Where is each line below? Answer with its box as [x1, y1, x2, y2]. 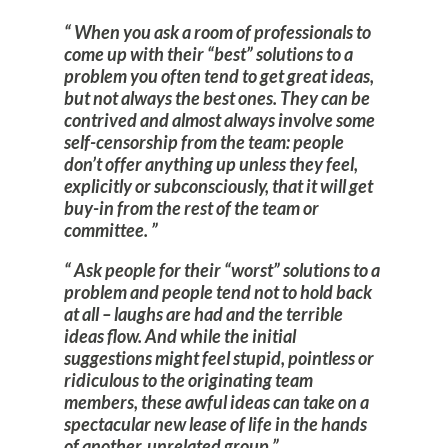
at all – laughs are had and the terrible [64, 303, 343, 326]
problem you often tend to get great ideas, [64, 65, 374, 88]
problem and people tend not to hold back [64, 281, 372, 304]
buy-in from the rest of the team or [64, 197, 319, 220]
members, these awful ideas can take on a [64, 391, 369, 414]
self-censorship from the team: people [64, 131, 344, 154]
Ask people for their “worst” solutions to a [71, 259, 380, 282]
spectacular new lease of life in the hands [64, 413, 367, 436]
